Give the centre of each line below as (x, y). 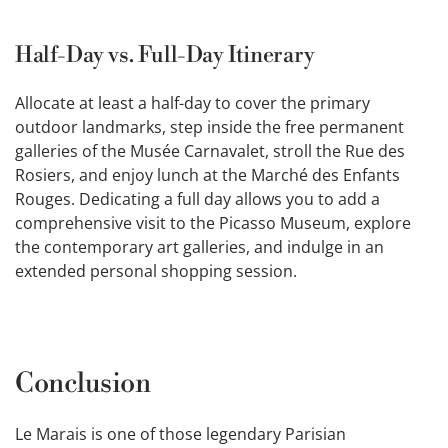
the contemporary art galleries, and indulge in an (199, 247)
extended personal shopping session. (156, 271)
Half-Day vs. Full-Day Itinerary (165, 56)
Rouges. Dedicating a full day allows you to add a (197, 199)
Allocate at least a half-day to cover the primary (192, 103)
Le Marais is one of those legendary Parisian (180, 434)
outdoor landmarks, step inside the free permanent (209, 127)
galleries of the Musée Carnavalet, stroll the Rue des (210, 151)
